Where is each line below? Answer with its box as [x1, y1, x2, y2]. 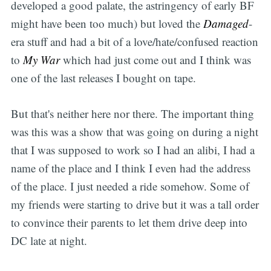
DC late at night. [10, 232, 87, 248]
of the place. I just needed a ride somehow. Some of [10, 178, 249, 194]
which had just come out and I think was [59, 52, 251, 68]
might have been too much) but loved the [10, 16, 203, 31]
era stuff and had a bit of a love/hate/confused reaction [10, 34, 258, 50]
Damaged [203, 16, 249, 31]
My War [22, 52, 60, 68]
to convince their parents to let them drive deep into [10, 214, 247, 230]
